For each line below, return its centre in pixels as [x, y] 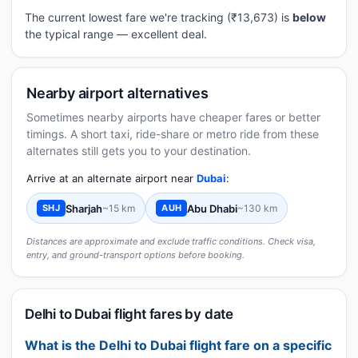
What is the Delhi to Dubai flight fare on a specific [178, 345]
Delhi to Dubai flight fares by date [129, 314]
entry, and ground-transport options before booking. [135, 255]
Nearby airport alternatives [117, 93]
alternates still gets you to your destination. [139, 151]
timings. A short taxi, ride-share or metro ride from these [173, 134]
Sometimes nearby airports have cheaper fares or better [173, 117]
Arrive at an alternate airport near [111, 178]
